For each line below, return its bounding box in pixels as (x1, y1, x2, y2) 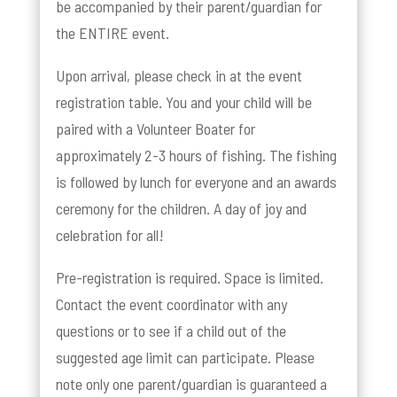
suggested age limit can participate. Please (55, 346, 315, 367)
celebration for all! (55, 224, 164, 245)
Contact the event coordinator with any (55, 293, 287, 314)
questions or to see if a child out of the (55, 320, 286, 340)
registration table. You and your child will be (55, 91, 312, 112)
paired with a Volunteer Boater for (55, 118, 255, 138)
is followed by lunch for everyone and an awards (55, 171, 337, 191)
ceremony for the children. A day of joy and (55, 198, 307, 218)
